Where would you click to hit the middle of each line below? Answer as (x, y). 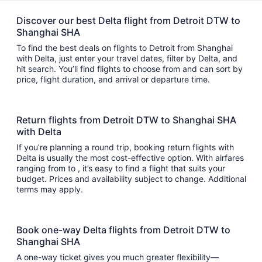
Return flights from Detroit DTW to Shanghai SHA (126, 120)
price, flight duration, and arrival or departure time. (116, 79)
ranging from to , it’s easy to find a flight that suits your (42, 168)
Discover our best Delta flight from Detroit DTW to (128, 20)
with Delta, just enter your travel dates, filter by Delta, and (127, 58)
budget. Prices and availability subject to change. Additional (131, 179)
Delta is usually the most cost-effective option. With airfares (130, 158)
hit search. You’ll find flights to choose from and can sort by (57, 69)
